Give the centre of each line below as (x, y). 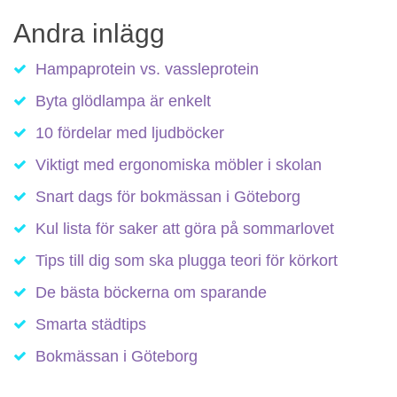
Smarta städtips (91, 325)
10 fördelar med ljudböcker (130, 133)
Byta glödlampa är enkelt (123, 101)
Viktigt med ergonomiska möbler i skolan (179, 165)
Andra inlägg (89, 34)
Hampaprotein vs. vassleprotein (147, 70)
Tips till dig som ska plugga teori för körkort (187, 261)
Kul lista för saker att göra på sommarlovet (185, 229)
